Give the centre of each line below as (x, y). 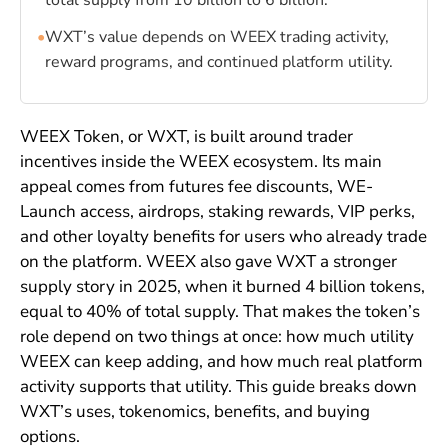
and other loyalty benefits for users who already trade (223, 237)
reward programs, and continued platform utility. (218, 62)
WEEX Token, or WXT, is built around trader (186, 137)
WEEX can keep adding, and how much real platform (221, 362)
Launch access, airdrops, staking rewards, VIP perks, (217, 212)
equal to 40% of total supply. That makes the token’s (219, 312)
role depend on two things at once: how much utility (216, 337)
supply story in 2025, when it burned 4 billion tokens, (222, 287)
